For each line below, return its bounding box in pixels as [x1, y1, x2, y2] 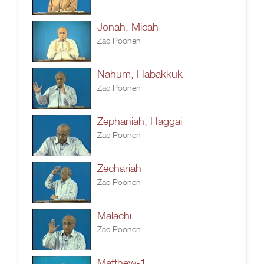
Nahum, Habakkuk [97, 68, 183, 80]
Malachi [97, 209, 131, 222]
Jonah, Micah [97, 21, 159, 33]
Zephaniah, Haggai [97, 115, 182, 127]
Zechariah [97, 162, 141, 174]
